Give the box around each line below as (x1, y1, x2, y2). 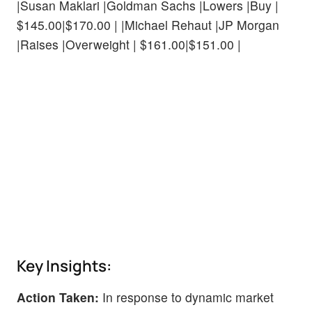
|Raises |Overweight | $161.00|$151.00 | (17, 35, 241, 53)
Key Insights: (17, 255, 111, 277)
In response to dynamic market (99, 288, 274, 306)
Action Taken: (17, 288, 99, 306)
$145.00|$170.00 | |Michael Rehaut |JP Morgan (17, 15, 279, 33)
